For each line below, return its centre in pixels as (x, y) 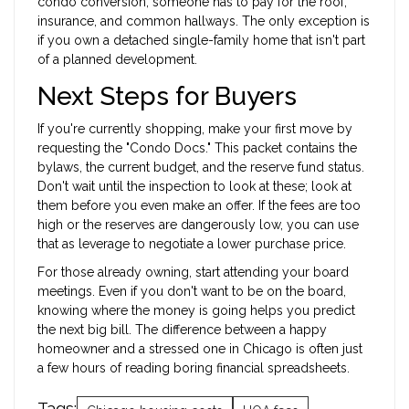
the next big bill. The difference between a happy (182, 329)
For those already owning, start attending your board (193, 272)
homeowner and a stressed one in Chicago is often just (200, 348)
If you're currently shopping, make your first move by (195, 128)
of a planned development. (117, 59)
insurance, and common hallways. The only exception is (204, 21)
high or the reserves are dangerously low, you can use (198, 224)
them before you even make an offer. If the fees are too (199, 205)
